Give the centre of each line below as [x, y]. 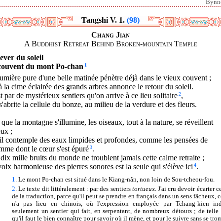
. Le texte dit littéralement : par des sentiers [74, 189]
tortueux [143, 189]
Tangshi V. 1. [104, 20]
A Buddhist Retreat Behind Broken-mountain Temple [110, 43]
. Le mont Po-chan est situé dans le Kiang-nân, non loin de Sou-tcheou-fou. [115, 179]
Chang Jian [110, 35]
